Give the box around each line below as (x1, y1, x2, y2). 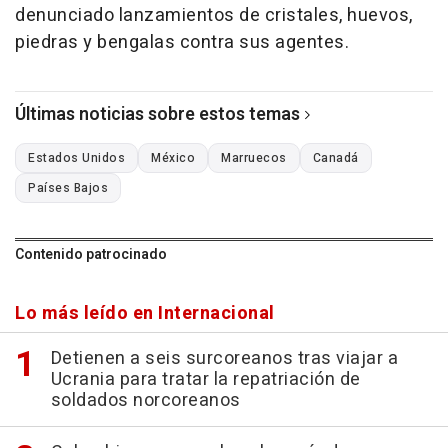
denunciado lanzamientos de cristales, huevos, (15, 2, 413, 30)
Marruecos (221, 149, 287, 168)
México (151, 149, 195, 168)
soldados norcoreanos (50, 387, 241, 415)
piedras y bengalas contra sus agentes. (15, 29, 349, 57)
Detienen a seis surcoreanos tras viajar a (50, 345, 398, 373)
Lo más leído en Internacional (15, 300, 275, 328)
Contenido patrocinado (15, 244, 167, 266)
